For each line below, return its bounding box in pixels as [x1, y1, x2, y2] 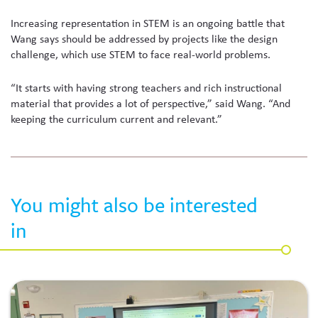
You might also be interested [11, 190, 258, 219]
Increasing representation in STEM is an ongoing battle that [11, 15, 285, 31]
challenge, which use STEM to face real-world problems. [11, 46, 270, 62]
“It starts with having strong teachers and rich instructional [11, 79, 282, 96]
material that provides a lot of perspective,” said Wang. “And [11, 95, 290, 111]
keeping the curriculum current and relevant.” [11, 111, 222, 127]
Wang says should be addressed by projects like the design [11, 31, 278, 46]
